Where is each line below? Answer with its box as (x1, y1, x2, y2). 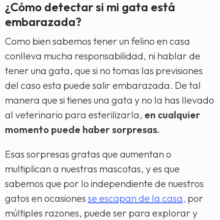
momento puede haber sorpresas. (5, 123, 160, 136)
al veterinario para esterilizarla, (5, 109, 144, 121)
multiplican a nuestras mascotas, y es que (5, 163, 180, 175)
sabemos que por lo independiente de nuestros (5, 177, 204, 190)
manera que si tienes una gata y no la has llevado (5, 94, 214, 107)
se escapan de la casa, (88, 192, 186, 205)
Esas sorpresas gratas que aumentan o (5, 148, 171, 161)
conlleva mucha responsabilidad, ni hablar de (5, 50, 200, 62)
